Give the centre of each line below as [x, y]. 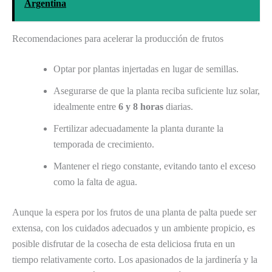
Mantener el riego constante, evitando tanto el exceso [155, 166]
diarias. [178, 106]
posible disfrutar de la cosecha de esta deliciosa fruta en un [124, 243]
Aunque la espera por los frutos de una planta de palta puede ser [134, 212]
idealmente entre [86, 106]
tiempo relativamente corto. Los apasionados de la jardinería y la [135, 259]
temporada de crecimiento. [104, 144]
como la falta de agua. [95, 182]
